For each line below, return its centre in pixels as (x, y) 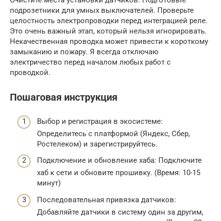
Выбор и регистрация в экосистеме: (100, 121)
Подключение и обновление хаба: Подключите (119, 161)
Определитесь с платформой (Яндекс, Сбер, (113, 133)
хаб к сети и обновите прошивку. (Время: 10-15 (119, 173)
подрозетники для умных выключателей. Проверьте (102, 10)
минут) (49, 183)
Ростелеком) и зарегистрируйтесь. (97, 144)
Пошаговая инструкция (64, 98)
